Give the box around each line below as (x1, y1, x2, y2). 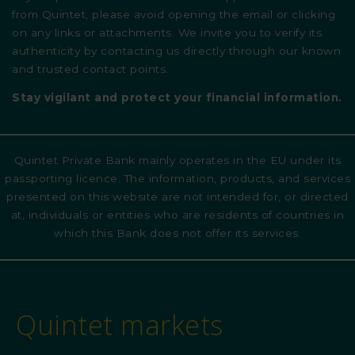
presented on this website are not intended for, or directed (6, 190, 349, 204)
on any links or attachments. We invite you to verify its (12, 25, 322, 39)
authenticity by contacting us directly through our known (12, 44, 341, 57)
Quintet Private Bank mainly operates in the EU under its (13, 154, 342, 167)
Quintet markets (16, 306, 223, 344)
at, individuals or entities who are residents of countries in (10, 208, 345, 222)
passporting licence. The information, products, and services (5, 172, 350, 185)
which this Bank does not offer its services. (54, 227, 301, 240)
